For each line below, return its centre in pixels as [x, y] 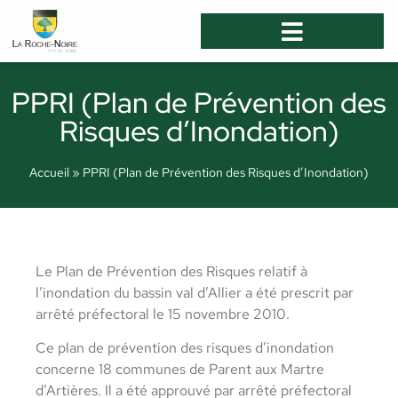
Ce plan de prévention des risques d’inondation [185, 348]
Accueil [49, 172]
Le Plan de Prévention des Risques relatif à [171, 271]
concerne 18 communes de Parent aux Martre [180, 370]
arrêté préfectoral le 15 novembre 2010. [163, 314]
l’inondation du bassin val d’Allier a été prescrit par [195, 293]
